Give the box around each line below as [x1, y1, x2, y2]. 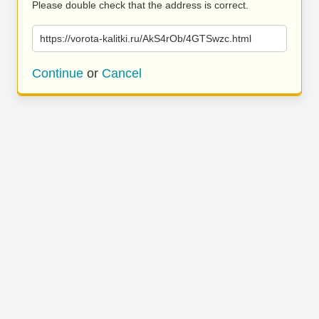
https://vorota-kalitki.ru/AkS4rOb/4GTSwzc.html [40, 33, 251, 44]
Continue [32, 66, 83, 80]
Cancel [102, 66, 142, 80]
